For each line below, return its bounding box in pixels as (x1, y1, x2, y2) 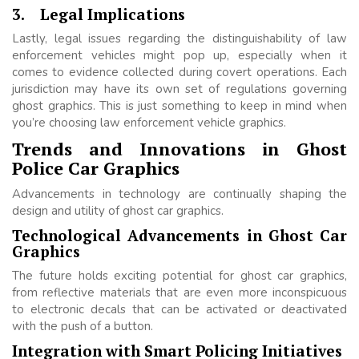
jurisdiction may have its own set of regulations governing (12, 81, 347, 98)
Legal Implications (40, 4, 185, 25)
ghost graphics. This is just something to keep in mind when (12, 98, 347, 115)
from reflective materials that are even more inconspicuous (12, 284, 347, 301)
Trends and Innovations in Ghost (12, 137, 347, 161)
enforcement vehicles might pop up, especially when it (12, 47, 347, 64)
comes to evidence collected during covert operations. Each (12, 64, 347, 81)
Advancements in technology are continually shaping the (12, 186, 347, 203)
